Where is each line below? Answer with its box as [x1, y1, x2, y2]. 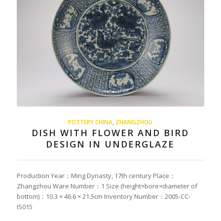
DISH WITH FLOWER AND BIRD [32, 127, 189, 139]
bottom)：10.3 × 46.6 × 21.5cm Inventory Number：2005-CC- [16, 192, 190, 201]
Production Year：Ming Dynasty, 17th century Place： [16, 171, 176, 180]
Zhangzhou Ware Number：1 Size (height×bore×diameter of [16, 182, 197, 190]
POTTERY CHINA [68, 118, 113, 126]
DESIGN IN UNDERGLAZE [46, 138, 175, 150]
